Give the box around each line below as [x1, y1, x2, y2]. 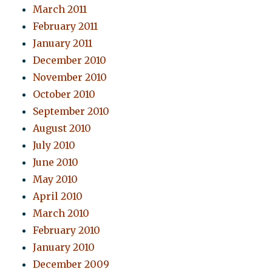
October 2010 [33, 88, 96, 101]
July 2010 [33, 139, 76, 152]
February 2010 [33, 224, 101, 237]
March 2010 [33, 207, 90, 220]
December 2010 [33, 54, 107, 67]
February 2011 [33, 20, 98, 33]
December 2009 [33, 258, 110, 271]
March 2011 [33, 3, 87, 16]
